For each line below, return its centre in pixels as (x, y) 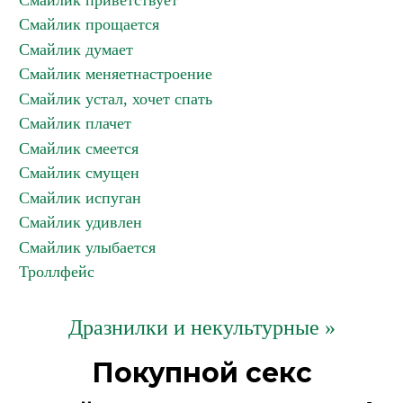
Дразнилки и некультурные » (201, 327)
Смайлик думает (76, 49)
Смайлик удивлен (81, 222)
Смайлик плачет (75, 123)
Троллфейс (57, 272)
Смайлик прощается (89, 24)
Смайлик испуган (80, 198)
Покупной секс (201, 373)
